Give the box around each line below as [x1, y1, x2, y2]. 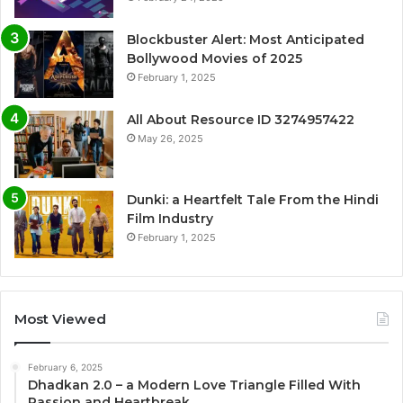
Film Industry [127, 210, 213, 227]
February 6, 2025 [28, 361, 103, 372]
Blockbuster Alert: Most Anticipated [127, 31, 364, 48]
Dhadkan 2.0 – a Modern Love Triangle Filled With [28, 376, 361, 393]
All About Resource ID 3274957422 [127, 111, 354, 128]
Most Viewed [14, 309, 106, 327]
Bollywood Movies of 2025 [127, 49, 302, 67]
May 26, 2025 [138, 131, 203, 145]
